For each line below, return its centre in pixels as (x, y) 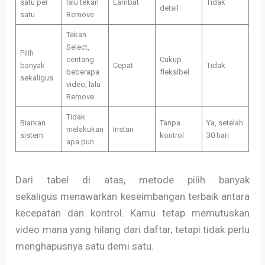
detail (169, 8)
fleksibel (174, 72)
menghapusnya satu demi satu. (85, 246)
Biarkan (33, 123)
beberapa (83, 72)
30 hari (217, 135)
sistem (31, 135)
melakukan (85, 130)
